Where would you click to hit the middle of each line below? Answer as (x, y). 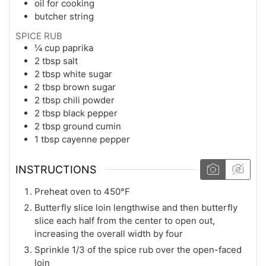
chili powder (89, 100)
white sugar (88, 74)
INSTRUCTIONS (56, 170)
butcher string (64, 17)
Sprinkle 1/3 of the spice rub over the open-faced (138, 250)
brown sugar (89, 87)
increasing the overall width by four (109, 234)
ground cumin (92, 126)
